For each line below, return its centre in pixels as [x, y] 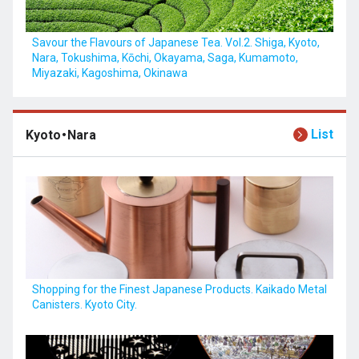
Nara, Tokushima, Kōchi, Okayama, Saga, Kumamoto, [165, 58]
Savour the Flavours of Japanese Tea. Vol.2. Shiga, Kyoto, [176, 42]
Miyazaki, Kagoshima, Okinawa [110, 73]
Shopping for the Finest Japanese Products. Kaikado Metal [179, 289]
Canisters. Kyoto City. [85, 305]
